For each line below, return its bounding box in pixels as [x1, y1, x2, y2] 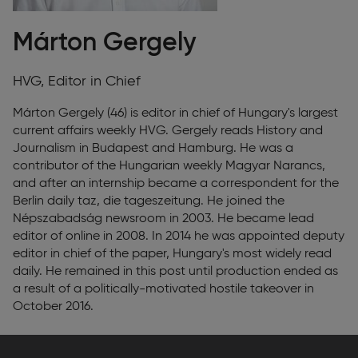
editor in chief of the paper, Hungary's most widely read [13, 248, 332, 261]
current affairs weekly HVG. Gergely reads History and [13, 125, 323, 137]
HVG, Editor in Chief [13, 74, 141, 89]
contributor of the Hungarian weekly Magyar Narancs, [13, 160, 325, 173]
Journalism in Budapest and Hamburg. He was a [13, 142, 293, 155]
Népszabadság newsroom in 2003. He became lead [13, 213, 314, 225]
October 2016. [13, 300, 93, 313]
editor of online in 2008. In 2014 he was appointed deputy [13, 230, 344, 243]
